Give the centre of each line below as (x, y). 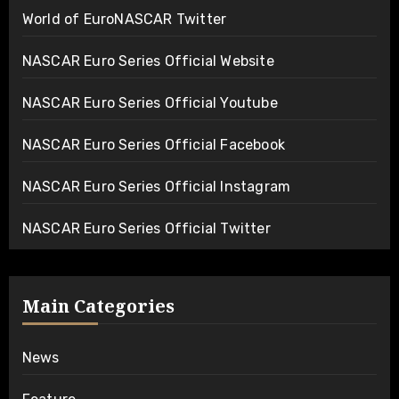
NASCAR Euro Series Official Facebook (153, 144)
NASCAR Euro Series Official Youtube (150, 102)
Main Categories (98, 305)
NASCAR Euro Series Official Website (148, 61)
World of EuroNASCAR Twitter (124, 19)
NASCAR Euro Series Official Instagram (156, 186)
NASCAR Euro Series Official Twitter (146, 228)
